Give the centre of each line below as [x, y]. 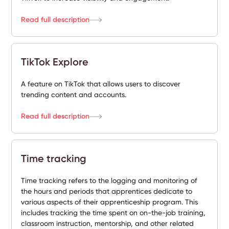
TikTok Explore [55, 62]
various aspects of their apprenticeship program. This [110, 202]
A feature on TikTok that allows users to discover [101, 84]
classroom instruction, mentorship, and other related [108, 223]
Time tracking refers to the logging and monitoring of [109, 180]
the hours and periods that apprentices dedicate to [107, 191]
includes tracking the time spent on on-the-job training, [113, 213]
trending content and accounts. [74, 95]
